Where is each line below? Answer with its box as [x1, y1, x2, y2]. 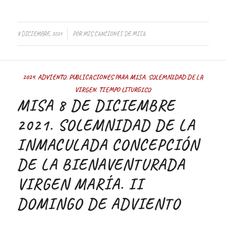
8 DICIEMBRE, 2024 [17, 30, 62, 38]
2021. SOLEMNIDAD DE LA [17, 116, 195, 135]
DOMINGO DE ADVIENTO [17, 194, 181, 214]
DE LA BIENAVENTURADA [17, 155, 185, 175]
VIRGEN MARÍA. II [17, 175, 143, 194]
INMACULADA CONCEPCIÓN [17, 135, 199, 155]
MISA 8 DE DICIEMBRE [17, 96, 175, 116]
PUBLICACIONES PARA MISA [69, 73, 145, 82]
